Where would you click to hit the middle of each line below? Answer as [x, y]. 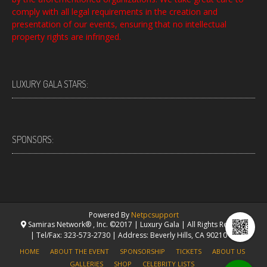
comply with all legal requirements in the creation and [115, 11]
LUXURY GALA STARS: [50, 84]
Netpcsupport [155, 215]
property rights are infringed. [66, 36]
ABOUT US [228, 251]
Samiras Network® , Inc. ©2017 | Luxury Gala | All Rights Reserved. [139, 224]
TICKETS [188, 251]
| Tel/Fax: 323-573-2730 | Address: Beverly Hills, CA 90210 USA [136, 235]
